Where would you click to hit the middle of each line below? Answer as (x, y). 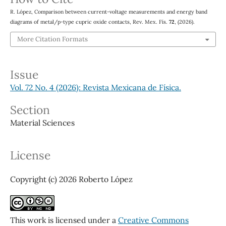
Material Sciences (42, 123)
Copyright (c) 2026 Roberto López (71, 179)
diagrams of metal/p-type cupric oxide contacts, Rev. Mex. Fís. (89, 21)
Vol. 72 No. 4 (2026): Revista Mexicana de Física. (95, 88)
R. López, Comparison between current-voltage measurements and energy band (108, 11)
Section (30, 110)
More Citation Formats (52, 39)
